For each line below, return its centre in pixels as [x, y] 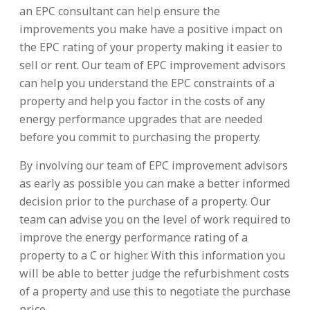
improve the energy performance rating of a [134, 238]
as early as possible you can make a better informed [155, 184]
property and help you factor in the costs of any [142, 101]
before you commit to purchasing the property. [140, 137]
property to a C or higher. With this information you [152, 256]
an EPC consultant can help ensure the [120, 11]
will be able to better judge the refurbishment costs [154, 274]
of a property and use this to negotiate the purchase [155, 292]
